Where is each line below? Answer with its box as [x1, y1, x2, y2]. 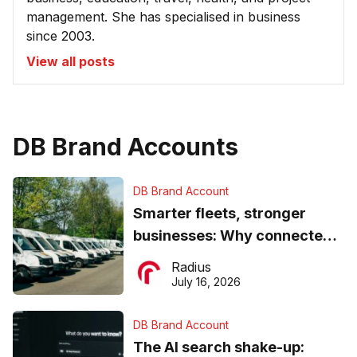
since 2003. [26, 28, 95, 45]
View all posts [26, 53, 115, 70]
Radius [171, 259, 211, 276]
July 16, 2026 [171, 275, 241, 289]
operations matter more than [132, 249, 337, 267]
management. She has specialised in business [26, 9, 300, 25]
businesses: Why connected [132, 227, 332, 245]
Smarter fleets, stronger [132, 205, 306, 222]
